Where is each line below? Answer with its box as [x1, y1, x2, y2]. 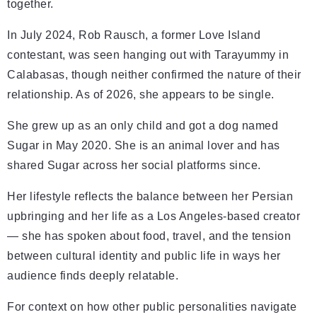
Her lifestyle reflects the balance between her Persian [7, 190, 293, 203]
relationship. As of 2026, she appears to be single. [7, 88, 275, 101]
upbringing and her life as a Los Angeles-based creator [7, 210, 300, 223]
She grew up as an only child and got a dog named [7, 120, 278, 132]
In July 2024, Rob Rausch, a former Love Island [7, 29, 260, 42]
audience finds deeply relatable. [7, 270, 178, 282]
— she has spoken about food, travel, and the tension [7, 230, 291, 243]
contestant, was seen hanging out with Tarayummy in [7, 49, 289, 62]
